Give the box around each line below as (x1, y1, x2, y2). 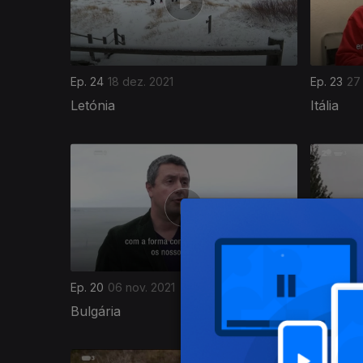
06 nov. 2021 (108, 280, 175, 294)
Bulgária (70, 302, 121, 319)
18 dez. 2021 (108, 74, 173, 88)
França (310, 302, 354, 319)
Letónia (70, 96, 115, 113)
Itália (310, 96, 339, 113)
